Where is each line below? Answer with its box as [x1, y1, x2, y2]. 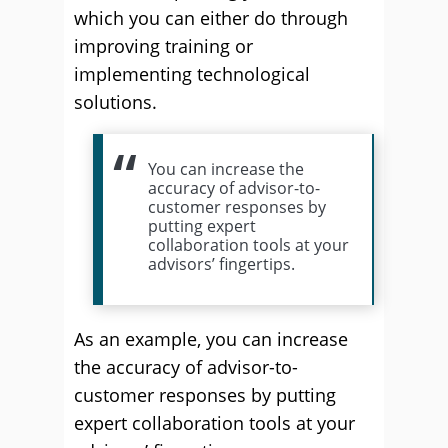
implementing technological [74, 62, 310, 86]
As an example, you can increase [74, 327, 348, 351]
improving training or [74, 34, 253, 58]
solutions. [74, 90, 157, 114]
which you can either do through [74, 6, 348, 30]
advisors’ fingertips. [148, 253, 295, 275]
